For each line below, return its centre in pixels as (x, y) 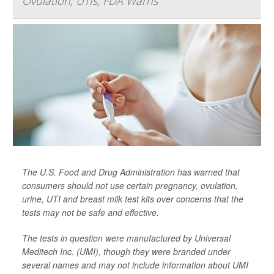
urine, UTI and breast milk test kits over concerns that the (133, 199)
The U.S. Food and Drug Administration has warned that (131, 172)
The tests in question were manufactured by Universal (126, 238)
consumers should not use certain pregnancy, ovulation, (130, 186)
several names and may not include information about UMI (135, 265)
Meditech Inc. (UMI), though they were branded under (126, 252)
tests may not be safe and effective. (91, 213)
